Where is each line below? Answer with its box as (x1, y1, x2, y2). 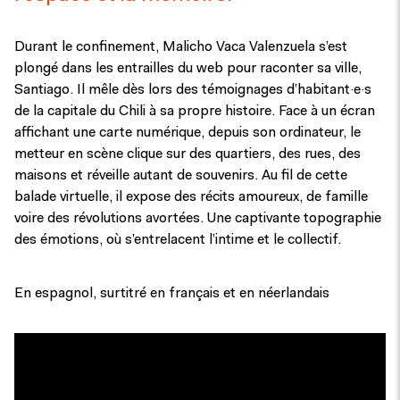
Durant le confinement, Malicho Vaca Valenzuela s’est (14, 39, 347, 54)
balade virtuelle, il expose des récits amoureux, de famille (14, 189, 368, 204)
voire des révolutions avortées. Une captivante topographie (14, 211, 381, 226)
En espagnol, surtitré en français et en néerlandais (14, 287, 329, 302)
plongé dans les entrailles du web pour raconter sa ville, (14, 61, 362, 76)
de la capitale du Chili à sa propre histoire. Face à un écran (14, 104, 375, 119)
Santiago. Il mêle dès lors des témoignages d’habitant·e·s (14, 82, 371, 97)
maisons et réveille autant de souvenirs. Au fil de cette (14, 168, 347, 183)
